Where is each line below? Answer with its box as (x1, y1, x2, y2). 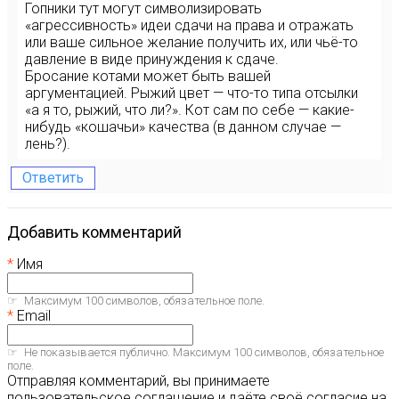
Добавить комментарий (20, 223, 182, 241)
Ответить (22, 169, 84, 186)
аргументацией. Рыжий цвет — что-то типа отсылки (25, 85, 358, 102)
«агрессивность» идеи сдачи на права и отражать (25, 17, 354, 34)
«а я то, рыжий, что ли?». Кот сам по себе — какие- (25, 102, 354, 118)
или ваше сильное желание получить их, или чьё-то (25, 34, 358, 51)
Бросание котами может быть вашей (25, 68, 271, 85)
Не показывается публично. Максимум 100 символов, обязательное (21, 346, 384, 359)
